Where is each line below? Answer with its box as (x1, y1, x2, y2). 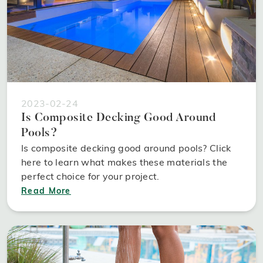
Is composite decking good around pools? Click (21, 141, 231, 154)
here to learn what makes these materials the (21, 156, 228, 168)
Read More (21, 185, 71, 196)
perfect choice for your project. (21, 170, 160, 182)
